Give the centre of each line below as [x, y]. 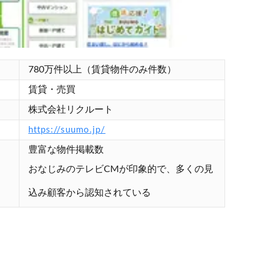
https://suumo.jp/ [67, 130]
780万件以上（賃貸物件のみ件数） [102, 69]
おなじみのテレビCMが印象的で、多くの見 [121, 169]
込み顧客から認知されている [90, 192]
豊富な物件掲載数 [66, 149]
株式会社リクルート [71, 109]
